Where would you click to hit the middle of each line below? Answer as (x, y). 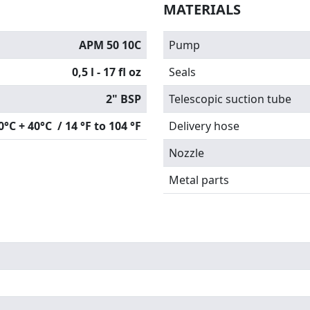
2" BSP (124, 99)
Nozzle (186, 153)
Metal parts (199, 180)
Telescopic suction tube (231, 99)
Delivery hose (204, 126)
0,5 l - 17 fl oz (107, 72)
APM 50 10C (110, 45)
